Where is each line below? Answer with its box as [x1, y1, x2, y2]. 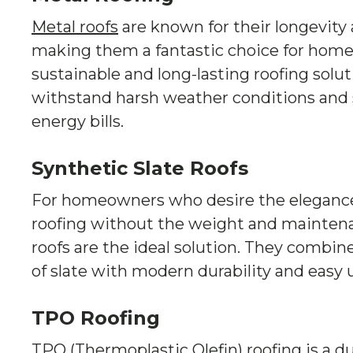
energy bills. [32, 112, 124, 131]
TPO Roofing [32, 307, 160, 329]
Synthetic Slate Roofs [32, 157, 248, 180]
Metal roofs [32, 17, 118, 36]
